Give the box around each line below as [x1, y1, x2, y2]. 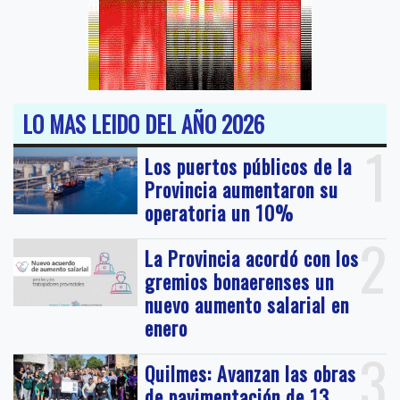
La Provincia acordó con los [145, 244, 360, 273]
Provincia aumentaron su [145, 175, 339, 204]
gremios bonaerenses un [145, 267, 335, 296]
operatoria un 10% [145, 198, 295, 228]
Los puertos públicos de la [145, 152, 353, 181]
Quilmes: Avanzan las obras [145, 359, 357, 388]
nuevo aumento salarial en [145, 290, 350, 320]
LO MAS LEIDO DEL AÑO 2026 [22, 107, 264, 141]
